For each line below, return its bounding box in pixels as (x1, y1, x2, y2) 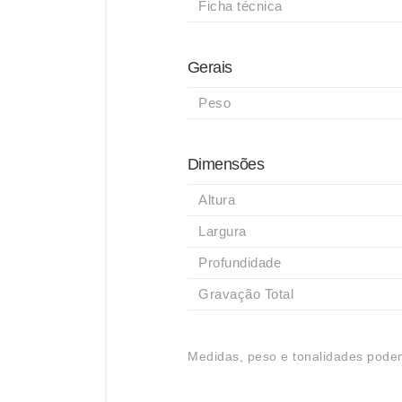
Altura (198, 192, 235, 207)
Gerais (188, 58, 232, 76)
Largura (198, 223, 247, 239)
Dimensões (188, 155, 265, 173)
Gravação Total (198, 286, 293, 301)
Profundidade (198, 255, 281, 270)
